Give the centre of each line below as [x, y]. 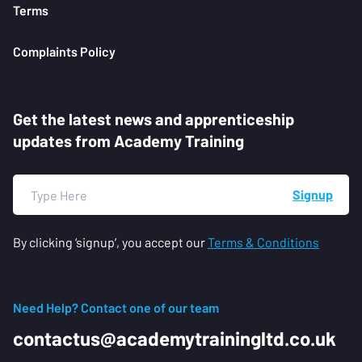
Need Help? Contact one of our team [116, 308]
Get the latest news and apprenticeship [154, 119]
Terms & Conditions [263, 242]
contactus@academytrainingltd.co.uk [175, 339]
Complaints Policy [64, 52]
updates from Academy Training [128, 141]
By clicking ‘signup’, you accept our [110, 242]
